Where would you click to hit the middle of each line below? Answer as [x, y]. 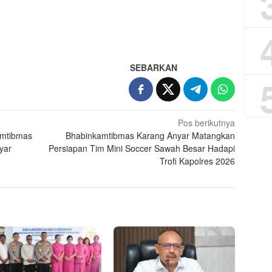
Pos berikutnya [207, 123]
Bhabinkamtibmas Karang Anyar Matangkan [151, 136]
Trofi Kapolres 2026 [198, 161]
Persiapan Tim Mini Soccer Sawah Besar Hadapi [142, 148]
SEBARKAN [154, 68]
